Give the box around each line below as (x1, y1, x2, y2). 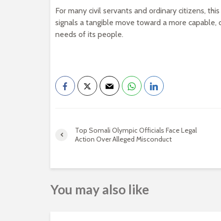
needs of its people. (55, 30, 123, 39)
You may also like (50, 182, 149, 197)
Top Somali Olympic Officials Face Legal (75, 126, 197, 135)
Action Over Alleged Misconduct (75, 135, 172, 144)
